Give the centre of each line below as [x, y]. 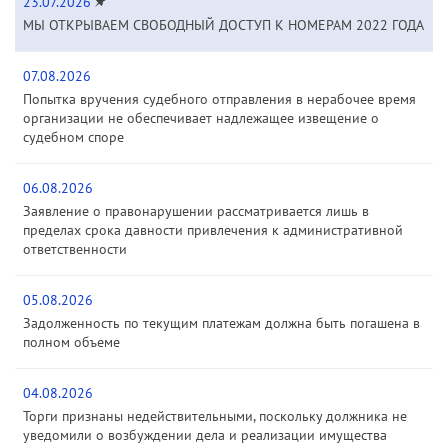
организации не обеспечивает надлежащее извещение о [201, 117]
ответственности [75, 248]
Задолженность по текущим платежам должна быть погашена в [221, 322]
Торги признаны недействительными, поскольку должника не [215, 415]
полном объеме [71, 341]
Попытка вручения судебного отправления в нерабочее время [219, 98]
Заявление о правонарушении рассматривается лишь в [196, 210]
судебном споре [73, 136]
